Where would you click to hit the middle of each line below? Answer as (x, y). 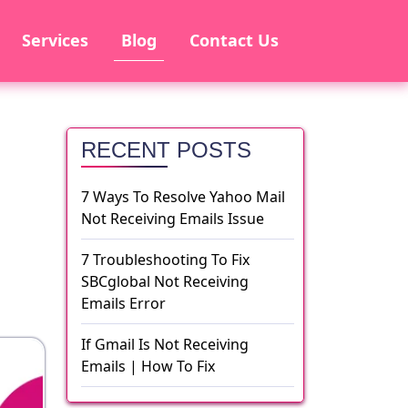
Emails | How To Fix (148, 366)
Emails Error (123, 303)
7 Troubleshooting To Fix (165, 260)
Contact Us (234, 40)
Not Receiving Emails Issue (173, 219)
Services (55, 40)
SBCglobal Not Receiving (165, 281)
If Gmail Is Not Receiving (165, 344)
